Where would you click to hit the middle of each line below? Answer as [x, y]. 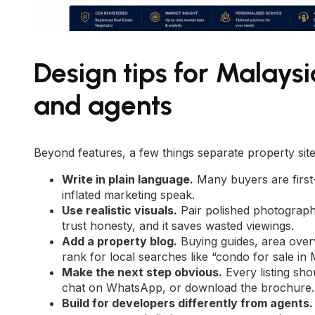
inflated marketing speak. [128, 194]
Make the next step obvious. [142, 272]
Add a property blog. [120, 241]
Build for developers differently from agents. [187, 303]
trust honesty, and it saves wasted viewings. [178, 225]
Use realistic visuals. [120, 210]
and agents [103, 105]
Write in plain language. [128, 179]
